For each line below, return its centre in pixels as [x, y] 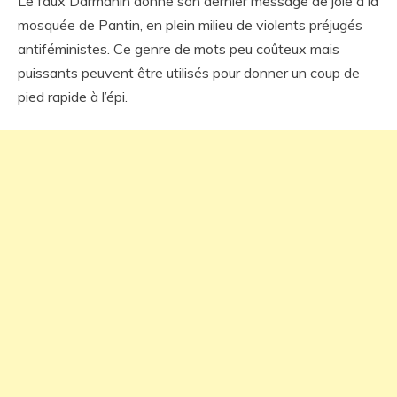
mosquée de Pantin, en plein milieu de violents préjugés [190, 25]
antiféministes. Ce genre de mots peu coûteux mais [179, 49]
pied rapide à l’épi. [73, 97]
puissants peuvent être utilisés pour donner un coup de [189, 73]
